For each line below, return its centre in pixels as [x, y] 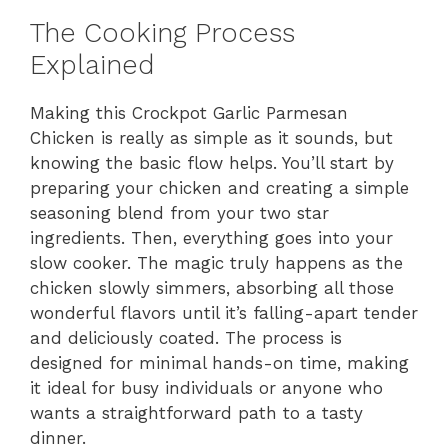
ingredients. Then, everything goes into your [211, 237]
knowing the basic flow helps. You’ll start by [212, 162]
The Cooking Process [162, 32]
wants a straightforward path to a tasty [196, 412]
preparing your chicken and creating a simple [219, 187]
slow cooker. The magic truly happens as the [216, 262]
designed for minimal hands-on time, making [219, 362]
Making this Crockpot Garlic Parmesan [189, 112]
